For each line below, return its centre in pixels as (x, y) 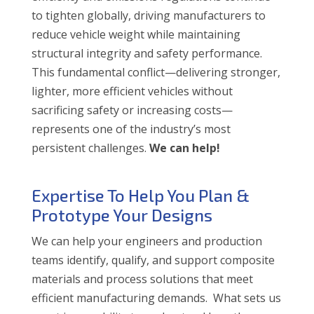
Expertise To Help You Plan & (140, 195)
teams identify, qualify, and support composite (153, 260)
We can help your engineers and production (146, 241)
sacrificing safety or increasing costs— (132, 110)
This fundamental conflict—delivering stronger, (156, 72)
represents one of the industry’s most (131, 129)
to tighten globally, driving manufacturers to (148, 15)
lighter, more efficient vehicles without (132, 91)
